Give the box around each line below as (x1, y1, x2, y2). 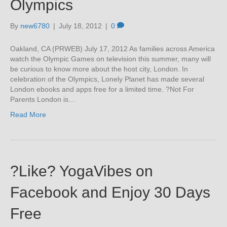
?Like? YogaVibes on (10, 163, 153, 179)
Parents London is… (10, 95, 75, 103)
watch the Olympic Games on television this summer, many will (10, 55, 211, 63)
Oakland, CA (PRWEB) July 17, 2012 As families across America (10, 45, 215, 53)
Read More (10, 110, 46, 119)
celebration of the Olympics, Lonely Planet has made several (10, 75, 204, 83)
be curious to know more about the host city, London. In (10, 65, 188, 73)
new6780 (20, 22, 50, 30)
